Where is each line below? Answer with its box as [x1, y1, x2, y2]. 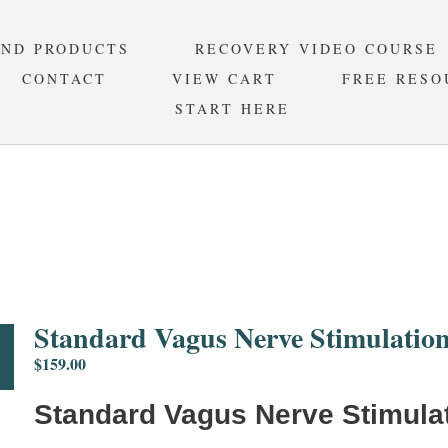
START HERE [174, 99, 290, 118]
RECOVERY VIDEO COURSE [195, 39, 439, 58]
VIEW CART [171, 69, 277, 88]
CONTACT [21, 69, 107, 88]
